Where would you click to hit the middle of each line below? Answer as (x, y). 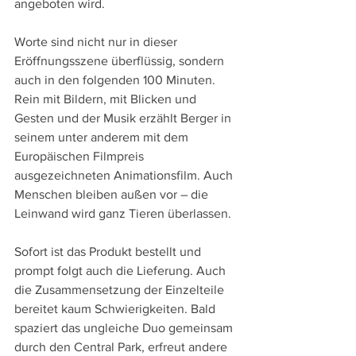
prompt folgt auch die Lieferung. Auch (122, 270)
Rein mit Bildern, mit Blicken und (107, 99)
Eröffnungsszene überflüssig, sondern (121, 60)
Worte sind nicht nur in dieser (97, 41)
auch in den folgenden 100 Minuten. (116, 79)
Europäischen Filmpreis (81, 156)
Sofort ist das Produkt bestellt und (109, 251)
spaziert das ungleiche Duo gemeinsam (125, 327)
